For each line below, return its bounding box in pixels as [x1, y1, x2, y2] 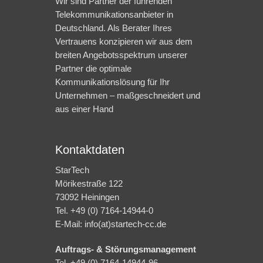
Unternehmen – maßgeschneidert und [55, 90, 200, 101]
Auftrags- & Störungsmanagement [55, 244, 196, 255]
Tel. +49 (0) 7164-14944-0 [55, 205, 153, 216]
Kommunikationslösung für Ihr [55, 77, 170, 87]
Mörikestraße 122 [55, 178, 123, 189]
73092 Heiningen [55, 192, 119, 203]
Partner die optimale [55, 63, 131, 74]
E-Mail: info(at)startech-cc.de [55, 219, 166, 230]
